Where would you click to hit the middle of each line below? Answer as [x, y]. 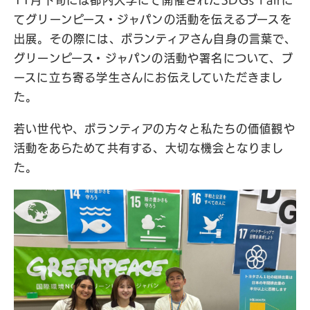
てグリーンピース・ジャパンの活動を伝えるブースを [153, 19]
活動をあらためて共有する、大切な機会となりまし [149, 148]
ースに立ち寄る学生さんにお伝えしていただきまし [149, 77]
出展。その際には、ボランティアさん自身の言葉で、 [155, 38]
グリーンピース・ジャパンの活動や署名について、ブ [154, 58]
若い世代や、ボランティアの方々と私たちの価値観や [155, 128]
